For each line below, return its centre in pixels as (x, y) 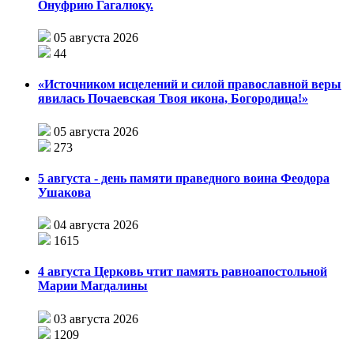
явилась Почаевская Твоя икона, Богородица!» (173, 99)
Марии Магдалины (93, 286)
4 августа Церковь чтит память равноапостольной (183, 272)
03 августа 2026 (96, 318)
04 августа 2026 (96, 225)
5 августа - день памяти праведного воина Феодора (184, 178)
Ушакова (64, 192)
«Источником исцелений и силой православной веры (190, 85)
